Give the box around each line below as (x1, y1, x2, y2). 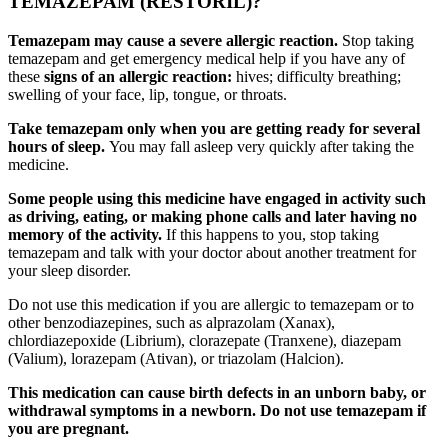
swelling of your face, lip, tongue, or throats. (8, 85, 287, 103)
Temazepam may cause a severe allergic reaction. (8, 31, 338, 49)
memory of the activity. (8, 225, 166, 243)
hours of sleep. (8, 137, 109, 155)
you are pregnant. (8, 419, 129, 437)
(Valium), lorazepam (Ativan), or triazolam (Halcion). (8, 349, 344, 367)
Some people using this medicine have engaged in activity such (8, 189, 426, 207)
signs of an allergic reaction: (44, 67, 232, 85)
